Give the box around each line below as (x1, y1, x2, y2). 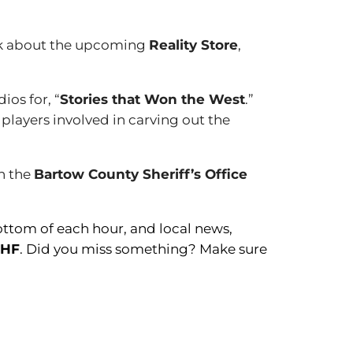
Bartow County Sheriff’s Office (34, 166, 247, 182)
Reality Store (149, 37, 238, 53)
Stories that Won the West (60, 91, 245, 107)
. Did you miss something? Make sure (20, 241, 267, 257)
